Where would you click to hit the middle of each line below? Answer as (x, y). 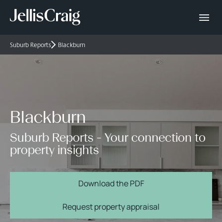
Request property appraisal (111, 207)
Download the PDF (111, 183)
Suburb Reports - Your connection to (108, 138)
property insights (55, 150)
